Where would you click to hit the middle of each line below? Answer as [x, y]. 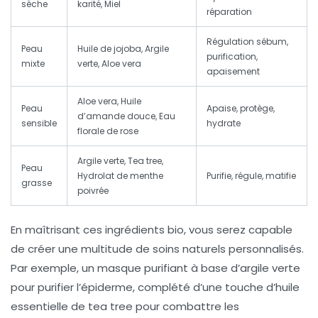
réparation [229, 12]
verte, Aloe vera [109, 64]
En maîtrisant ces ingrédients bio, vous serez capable [152, 230]
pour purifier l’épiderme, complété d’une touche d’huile [155, 287]
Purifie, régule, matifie [251, 176]
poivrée [93, 191]
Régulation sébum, [247, 42]
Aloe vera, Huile [109, 102]
